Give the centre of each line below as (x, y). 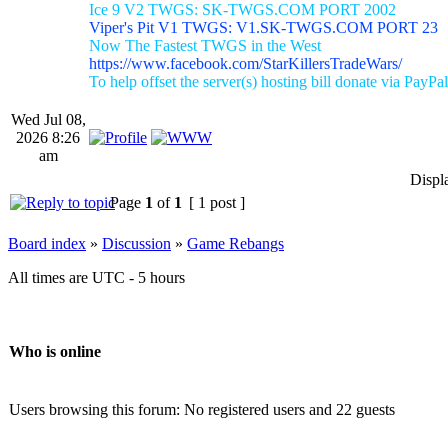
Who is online (55, 352)
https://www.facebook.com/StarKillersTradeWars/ (245, 63)
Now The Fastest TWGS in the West (205, 45)
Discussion (136, 243)
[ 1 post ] (217, 202)
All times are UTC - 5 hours (96, 277)
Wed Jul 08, (48, 119)
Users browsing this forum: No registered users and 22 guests (202, 409)
